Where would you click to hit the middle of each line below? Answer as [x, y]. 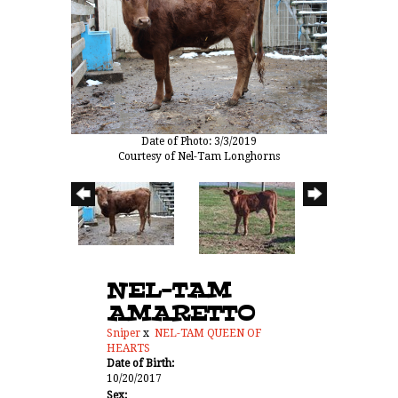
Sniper [123, 333]
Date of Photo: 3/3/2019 [199, 141]
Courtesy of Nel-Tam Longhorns [199, 156]
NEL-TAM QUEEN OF [208, 333]
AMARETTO [181, 314]
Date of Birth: [140, 363]
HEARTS [128, 348]
